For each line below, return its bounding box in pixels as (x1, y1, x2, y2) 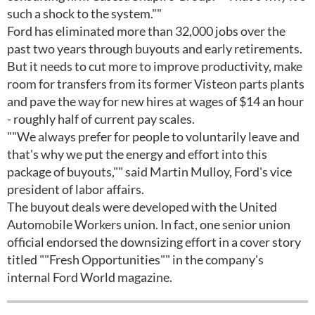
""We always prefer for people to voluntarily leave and (7, 129, 300, 144)
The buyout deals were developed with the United (7, 199, 277, 214)
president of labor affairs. (7, 181, 144, 197)
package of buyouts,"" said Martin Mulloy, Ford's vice (7, 164, 292, 179)
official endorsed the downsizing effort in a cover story (7, 234, 301, 250)
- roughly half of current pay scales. (7, 111, 195, 127)
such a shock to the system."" (7, 6, 162, 21)
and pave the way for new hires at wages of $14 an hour (7, 94, 304, 109)
